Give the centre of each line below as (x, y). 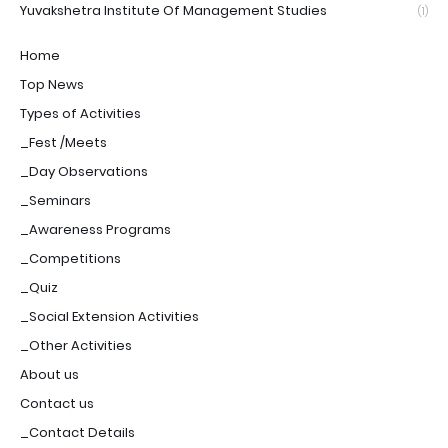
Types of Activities (80, 114)
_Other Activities (76, 346)
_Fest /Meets (63, 143)
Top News (52, 85)
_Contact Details (77, 433)
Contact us (57, 404)
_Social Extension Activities (109, 317)
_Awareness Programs (95, 230)
